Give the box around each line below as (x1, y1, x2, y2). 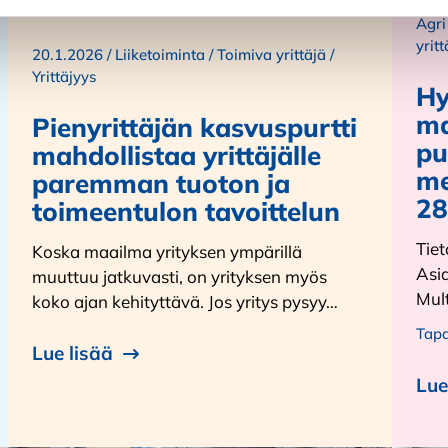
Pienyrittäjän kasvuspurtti (32, 110, 357, 144)
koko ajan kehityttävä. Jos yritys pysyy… (32, 290, 338, 312)
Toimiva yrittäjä (217, 44, 326, 64)
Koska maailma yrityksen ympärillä (32, 240, 302, 262)
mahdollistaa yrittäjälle (32, 138, 321, 172)
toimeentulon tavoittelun (32, 194, 340, 228)
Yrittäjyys (32, 66, 96, 86)
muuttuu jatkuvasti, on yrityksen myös (32, 265, 327, 287)
